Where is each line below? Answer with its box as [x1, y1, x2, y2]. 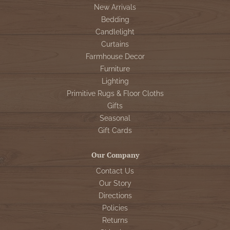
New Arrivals [94, 3, 136, 11]
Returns [102, 216, 128, 224]
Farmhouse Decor [85, 52, 145, 61]
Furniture [100, 65, 130, 73]
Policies [102, 204, 128, 212]
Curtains [101, 40, 129, 48]
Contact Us [96, 167, 134, 175]
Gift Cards [98, 126, 132, 135]
